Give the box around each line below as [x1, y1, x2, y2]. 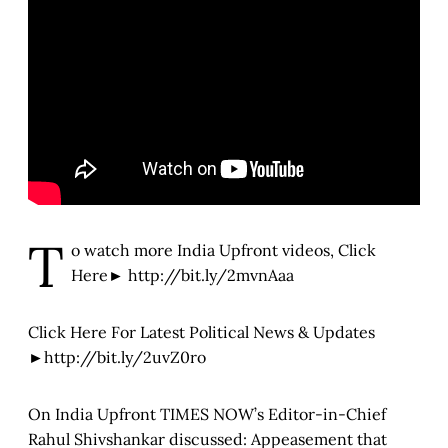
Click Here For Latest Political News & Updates [28, 321, 375, 342]
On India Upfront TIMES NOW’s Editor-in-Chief [28, 403, 386, 424]
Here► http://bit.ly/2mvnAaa [71, 264, 294, 285]
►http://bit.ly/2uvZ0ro [28, 346, 206, 367]
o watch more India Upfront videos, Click [71, 239, 376, 260]
